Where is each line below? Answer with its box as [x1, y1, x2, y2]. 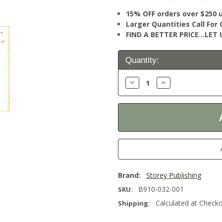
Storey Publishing [146, 170, 201, 180]
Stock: [118, 60, 142, 70]
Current [118, 48, 146, 57]
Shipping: [118, 199, 150, 208]
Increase [159, 77, 187, 87]
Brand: [118, 170, 141, 180]
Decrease [128, 77, 159, 87]
